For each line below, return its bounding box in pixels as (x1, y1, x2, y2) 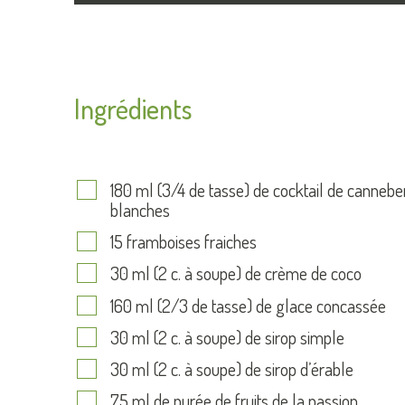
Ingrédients (74, 91, 192, 126)
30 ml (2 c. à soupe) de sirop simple (110, 325, 344, 349)
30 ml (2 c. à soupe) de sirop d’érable (110, 356, 353, 381)
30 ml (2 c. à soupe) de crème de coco (110, 261, 362, 286)
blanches (110, 198, 170, 221)
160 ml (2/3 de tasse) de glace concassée (110, 293, 386, 317)
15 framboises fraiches (110, 230, 257, 254)
